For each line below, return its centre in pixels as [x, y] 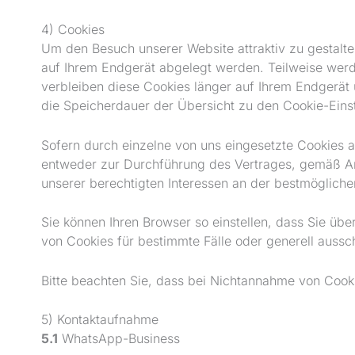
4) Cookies [73, 30]
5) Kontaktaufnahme [100, 320]
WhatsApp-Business [119, 339]
